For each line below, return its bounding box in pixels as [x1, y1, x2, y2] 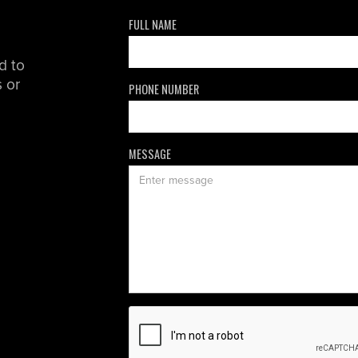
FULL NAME [129, 15, 177, 33]
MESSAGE [129, 145, 172, 162]
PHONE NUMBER [129, 80, 200, 97]
